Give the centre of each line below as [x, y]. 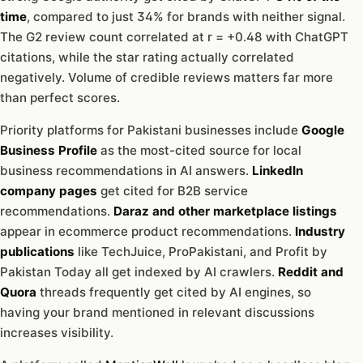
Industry [320, 231]
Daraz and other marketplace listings [225, 211]
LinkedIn [278, 170]
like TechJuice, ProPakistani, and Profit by [201, 251]
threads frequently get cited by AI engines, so [174, 292]
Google [323, 130]
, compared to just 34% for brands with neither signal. [186, 16]
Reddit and [311, 271]
